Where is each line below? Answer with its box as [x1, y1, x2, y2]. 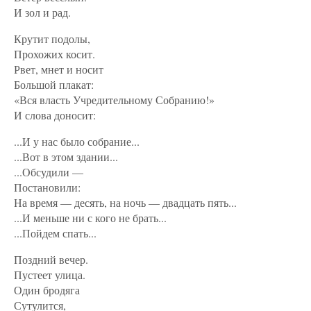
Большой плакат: [14, 77, 94, 92]
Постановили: [14, 180, 81, 194]
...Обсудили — [14, 165, 83, 179]
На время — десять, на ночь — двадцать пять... [14, 195, 237, 210]
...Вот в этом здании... [14, 149, 118, 164]
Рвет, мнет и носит [14, 62, 103, 76]
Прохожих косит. [14, 47, 95, 61]
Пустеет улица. [14, 267, 85, 282]
